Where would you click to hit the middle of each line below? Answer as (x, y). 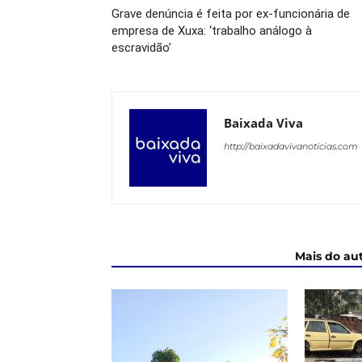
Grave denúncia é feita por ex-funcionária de (231, 14)
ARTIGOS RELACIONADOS (198, 256)
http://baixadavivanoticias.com (291, 146)
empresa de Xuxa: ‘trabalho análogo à (212, 31)
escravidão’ (141, 48)
